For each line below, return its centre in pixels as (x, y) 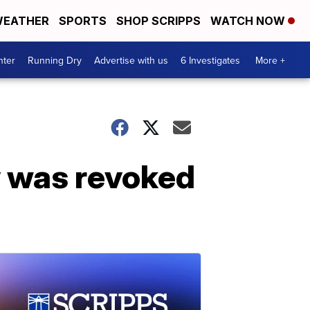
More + (270, 60)
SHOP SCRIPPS (158, 21)
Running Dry (55, 60)
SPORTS (83, 21)
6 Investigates (210, 60)
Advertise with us (131, 60)
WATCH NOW (249, 21)
